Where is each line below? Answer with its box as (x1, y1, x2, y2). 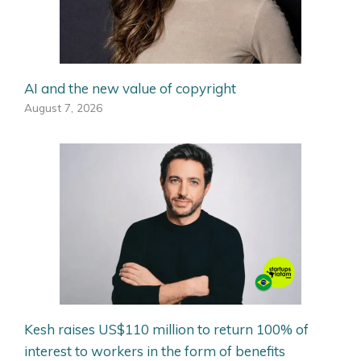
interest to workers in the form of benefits (24, 342, 285, 359)
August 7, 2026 (24, 100, 102, 114)
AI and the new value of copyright (24, 79, 236, 97)
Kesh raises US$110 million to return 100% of (24, 320, 309, 338)
